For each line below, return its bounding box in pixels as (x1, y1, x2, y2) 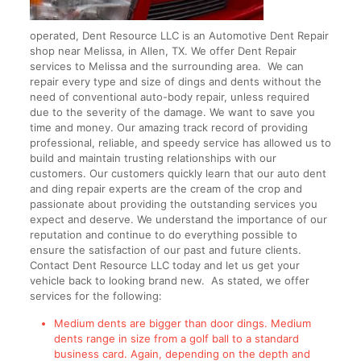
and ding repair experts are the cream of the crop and (29, 182, 302, 195)
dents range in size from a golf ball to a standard (53, 332, 299, 345)
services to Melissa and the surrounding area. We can (29, 60, 304, 73)
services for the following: (29, 289, 162, 302)
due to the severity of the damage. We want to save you (29, 106, 315, 118)
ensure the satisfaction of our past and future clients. (29, 243, 301, 256)
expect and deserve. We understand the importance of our (29, 213, 327, 226)
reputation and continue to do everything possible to (29, 228, 297, 241)
